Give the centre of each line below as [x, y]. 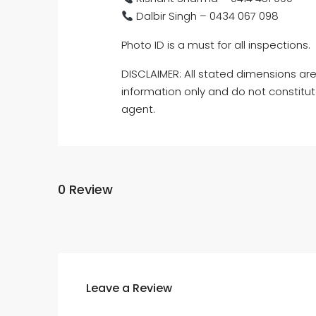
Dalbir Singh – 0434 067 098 [206, 16]
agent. [138, 109]
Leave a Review [129, 288]
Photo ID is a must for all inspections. [216, 45]
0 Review [85, 189]
